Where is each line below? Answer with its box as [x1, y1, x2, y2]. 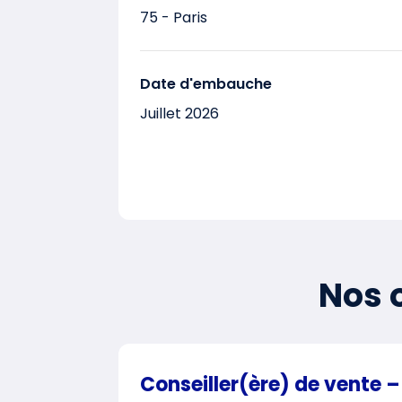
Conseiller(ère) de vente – [140, 371, 400, 398]
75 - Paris [140, 7, 207, 28]
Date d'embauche [140, 74, 272, 94]
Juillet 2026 [140, 103, 219, 124]
